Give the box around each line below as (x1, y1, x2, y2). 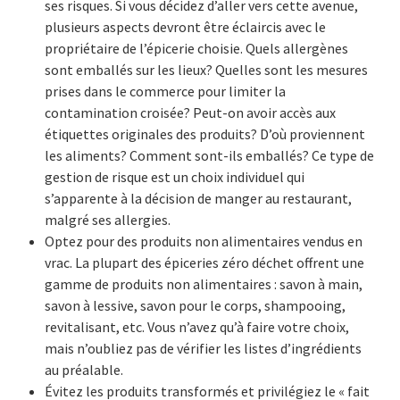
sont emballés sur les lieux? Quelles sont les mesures (45, 61, 368, 79)
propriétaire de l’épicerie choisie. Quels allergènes (45, 39, 348, 57)
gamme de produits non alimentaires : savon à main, (45, 275, 362, 293)
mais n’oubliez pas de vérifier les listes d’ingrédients (45, 339, 362, 357)
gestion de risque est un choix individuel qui (45, 168, 304, 186)
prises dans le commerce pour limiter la (45, 82, 286, 100)
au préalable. (45, 361, 123, 379)
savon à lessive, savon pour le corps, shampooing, (45, 296, 346, 314)
